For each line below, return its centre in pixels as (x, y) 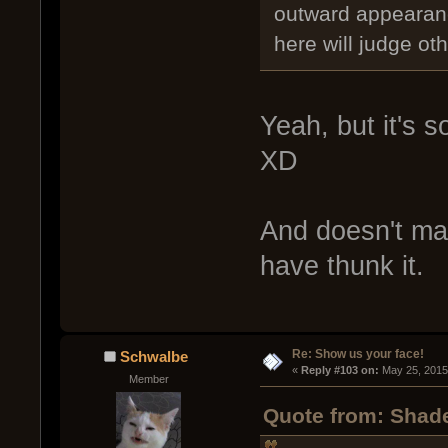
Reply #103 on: (339, 370)
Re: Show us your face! (357, 354)
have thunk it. (341, 265)
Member (148, 379)
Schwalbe (154, 357)
